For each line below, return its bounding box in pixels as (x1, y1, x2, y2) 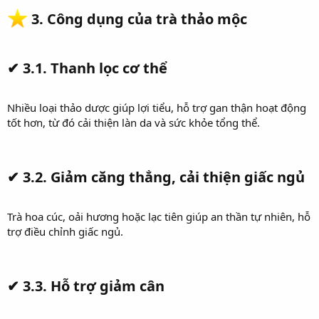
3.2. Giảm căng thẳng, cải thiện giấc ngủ (23, 167, 305, 187)
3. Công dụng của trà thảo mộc (31, 9, 248, 29)
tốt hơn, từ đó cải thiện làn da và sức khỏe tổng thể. (7, 115, 260, 130)
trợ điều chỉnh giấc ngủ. (7, 224, 123, 239)
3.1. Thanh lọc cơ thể (23, 58, 167, 78)
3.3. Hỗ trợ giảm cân (23, 276, 164, 296)
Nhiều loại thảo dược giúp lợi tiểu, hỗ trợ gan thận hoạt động (7, 100, 306, 115)
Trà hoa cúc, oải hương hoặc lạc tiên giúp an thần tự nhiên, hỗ (7, 209, 310, 224)
